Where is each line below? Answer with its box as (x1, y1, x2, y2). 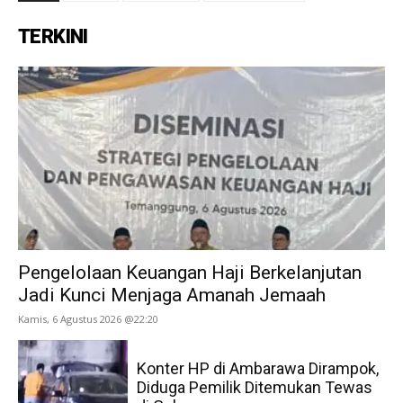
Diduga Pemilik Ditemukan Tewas (137, 378, 373, 398)
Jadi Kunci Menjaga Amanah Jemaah (18, 283, 326, 306)
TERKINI (18, 24, 88, 48)
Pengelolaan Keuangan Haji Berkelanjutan (18, 261, 362, 283)
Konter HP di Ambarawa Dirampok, (137, 359, 380, 379)
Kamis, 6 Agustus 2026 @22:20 (18, 311, 158, 326)
